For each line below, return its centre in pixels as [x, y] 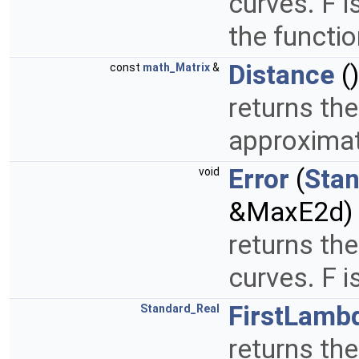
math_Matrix [176, 68]
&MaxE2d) [290, 212]
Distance [282, 75]
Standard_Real [180, 309]
